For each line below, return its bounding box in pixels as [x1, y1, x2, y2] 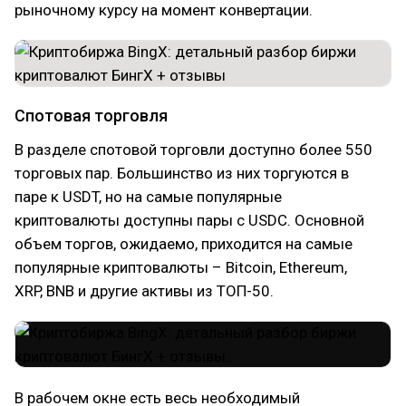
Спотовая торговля [14, 105, 168, 125]
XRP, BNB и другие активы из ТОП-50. [14, 281, 274, 300]
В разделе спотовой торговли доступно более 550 [14, 140, 372, 159]
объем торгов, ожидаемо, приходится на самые [14, 234, 353, 253]
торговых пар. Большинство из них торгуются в [14, 163, 349, 182]
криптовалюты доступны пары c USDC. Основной [14, 210, 364, 229]
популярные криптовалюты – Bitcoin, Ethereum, [14, 257, 347, 276]
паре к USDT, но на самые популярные [14, 187, 282, 206]
